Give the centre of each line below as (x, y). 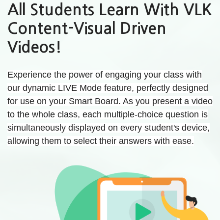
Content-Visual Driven (87, 28)
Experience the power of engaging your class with (105, 74)
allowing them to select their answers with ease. (101, 141)
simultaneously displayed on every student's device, (109, 127)
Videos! (35, 47)
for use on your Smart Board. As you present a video (110, 101)
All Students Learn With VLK (110, 10)
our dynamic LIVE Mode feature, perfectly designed (108, 88)
